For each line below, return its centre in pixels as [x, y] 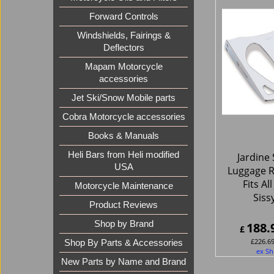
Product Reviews [124, 205]
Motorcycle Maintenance [124, 186]
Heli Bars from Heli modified [124, 155]
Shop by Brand [124, 224]
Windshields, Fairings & [124, 36]
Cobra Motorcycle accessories [124, 117]
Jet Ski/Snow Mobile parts [124, 98]
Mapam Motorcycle [124, 67]
